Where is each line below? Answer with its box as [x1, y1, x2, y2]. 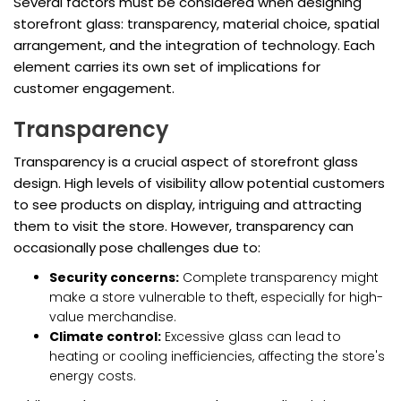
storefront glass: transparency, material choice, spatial [13, 14, 380, 34]
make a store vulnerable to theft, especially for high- [49, 288, 383, 307]
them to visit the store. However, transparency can [13, 217, 354, 236]
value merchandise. [49, 308, 176, 327]
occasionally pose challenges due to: [13, 238, 260, 258]
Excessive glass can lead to [161, 328, 341, 346]
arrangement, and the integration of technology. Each [13, 36, 375, 55]
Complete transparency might [179, 269, 379, 287]
